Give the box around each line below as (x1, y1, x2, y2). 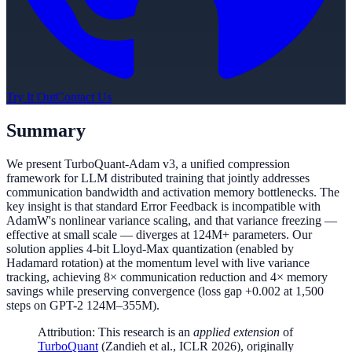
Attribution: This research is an (38, 324, 193, 339)
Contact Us (56, 90, 112, 104)
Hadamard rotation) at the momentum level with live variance (6, 255, 310, 269)
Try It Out (6, 90, 56, 104)
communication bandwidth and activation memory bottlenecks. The (6, 185, 339, 199)
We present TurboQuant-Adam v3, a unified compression (6, 156, 290, 170)
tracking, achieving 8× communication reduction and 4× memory (6, 269, 328, 284)
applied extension (193, 324, 280, 339)
